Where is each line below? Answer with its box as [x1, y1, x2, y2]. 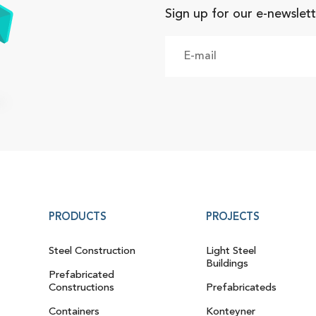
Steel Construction [49, 245, 136, 257]
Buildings [206, 258, 249, 269]
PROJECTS [206, 212, 260, 223]
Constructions [49, 282, 115, 293]
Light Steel [206, 245, 257, 257]
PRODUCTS [49, 212, 107, 223]
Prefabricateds [206, 282, 277, 293]
